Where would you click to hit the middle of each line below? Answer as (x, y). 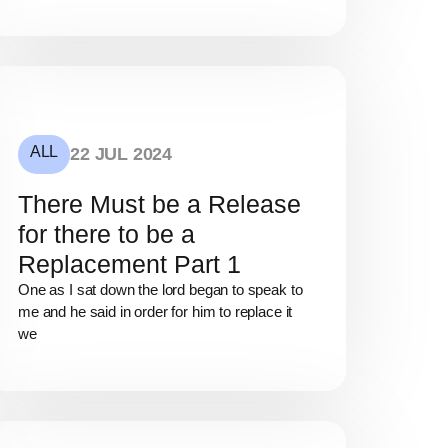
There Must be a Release (159, 203)
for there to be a (106, 233)
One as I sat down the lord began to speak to (160, 289)
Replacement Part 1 (129, 263)
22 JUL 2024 (121, 153)
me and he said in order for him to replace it (155, 311)
